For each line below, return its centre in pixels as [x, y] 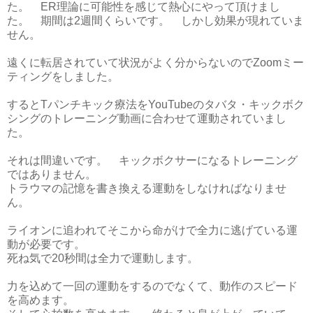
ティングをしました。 [63, 77]
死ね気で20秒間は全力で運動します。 [108, 259]
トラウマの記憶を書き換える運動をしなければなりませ [147, 189]
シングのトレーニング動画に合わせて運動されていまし [147, 119]
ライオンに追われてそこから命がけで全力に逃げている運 [152, 231]
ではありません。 [52, 175]
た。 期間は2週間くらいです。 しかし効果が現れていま [155, 21]
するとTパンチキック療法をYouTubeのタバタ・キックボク [156, 105]
